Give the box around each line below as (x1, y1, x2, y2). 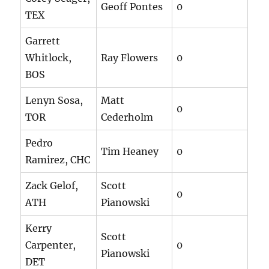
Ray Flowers (101, 52, 159, 64)
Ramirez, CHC (25, 154, 91, 166)
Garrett (25, 35, 61, 47)
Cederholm (101, 111, 154, 124)
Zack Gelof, (25, 180, 79, 192)
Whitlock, (25, 52, 72, 64)
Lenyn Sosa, (25, 94, 83, 107)
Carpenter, (25, 239, 76, 252)
